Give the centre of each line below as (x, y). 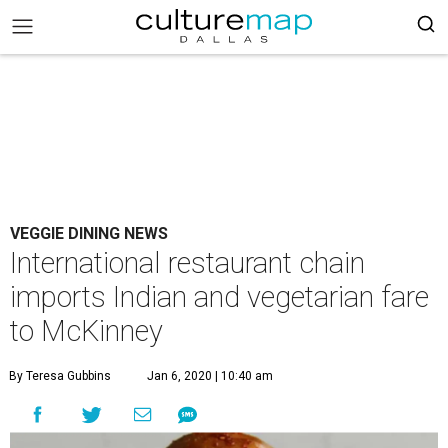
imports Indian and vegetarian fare (219, 297)
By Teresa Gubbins (60, 376)
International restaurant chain (187, 263)
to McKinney (86, 331)
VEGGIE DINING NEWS (89, 233)
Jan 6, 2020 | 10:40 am (210, 376)
